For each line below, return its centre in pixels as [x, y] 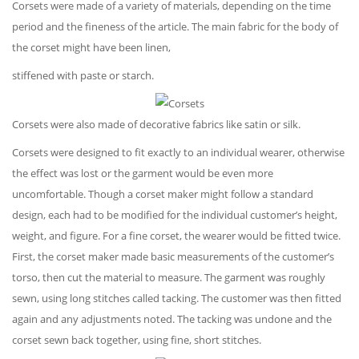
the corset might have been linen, [91, 47]
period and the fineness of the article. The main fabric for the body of [175, 26]
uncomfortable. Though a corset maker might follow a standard [163, 194]
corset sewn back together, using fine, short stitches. [137, 340]
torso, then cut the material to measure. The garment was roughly [169, 277]
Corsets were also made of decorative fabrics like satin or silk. [156, 124]
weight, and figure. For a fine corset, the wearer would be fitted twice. [176, 236]
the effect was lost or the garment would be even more [143, 173]
